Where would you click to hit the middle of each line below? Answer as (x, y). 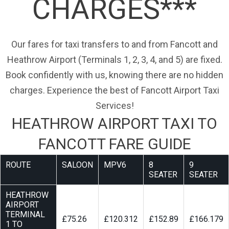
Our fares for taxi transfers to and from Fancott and (114, 44)
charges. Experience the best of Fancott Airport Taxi (114, 90)
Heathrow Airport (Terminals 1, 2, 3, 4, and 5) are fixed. (114, 60)
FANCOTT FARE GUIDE (114, 144)
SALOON (77, 165)
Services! (114, 106)
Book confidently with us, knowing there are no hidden (114, 75)
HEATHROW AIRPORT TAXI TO (114, 124)
